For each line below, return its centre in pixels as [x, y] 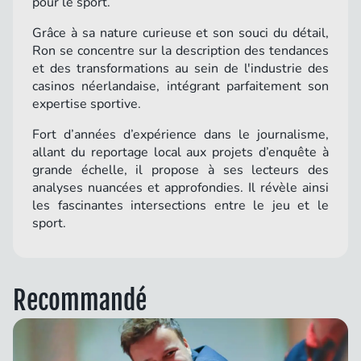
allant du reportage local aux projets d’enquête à [180, 153]
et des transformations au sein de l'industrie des [180, 69]
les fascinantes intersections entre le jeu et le [180, 206]
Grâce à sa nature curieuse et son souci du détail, [180, 33]
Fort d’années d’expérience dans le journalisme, [180, 135]
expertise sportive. [87, 104]
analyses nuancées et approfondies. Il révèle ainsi [180, 188]
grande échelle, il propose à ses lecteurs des [180, 170]
